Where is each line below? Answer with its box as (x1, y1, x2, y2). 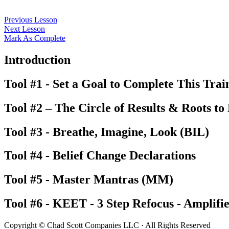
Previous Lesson (4, 15, 57, 24)
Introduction (4, 53, 71, 66)
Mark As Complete (4, 33, 65, 42)
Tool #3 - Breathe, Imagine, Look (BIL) (4, 125, 209, 139)
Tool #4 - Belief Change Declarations (4, 149, 196, 163)
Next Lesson (4, 24, 45, 33)
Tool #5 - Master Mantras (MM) (4, 173, 173, 187)
